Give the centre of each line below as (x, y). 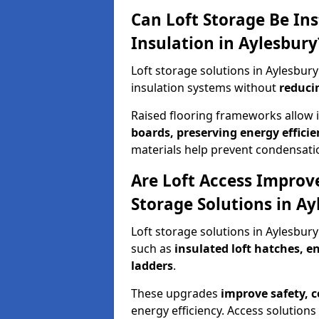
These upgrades (176, 293)
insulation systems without (205, 88)
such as (153, 249)
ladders (152, 266)
